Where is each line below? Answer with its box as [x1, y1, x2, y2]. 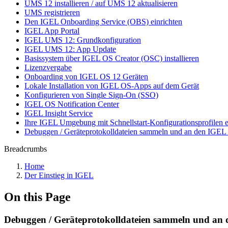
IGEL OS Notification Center [24, 100, 119, 108]
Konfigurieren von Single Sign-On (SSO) [24, 91, 158, 99]
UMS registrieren [24, 8, 80, 17]
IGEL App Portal [24, 26, 79, 35]
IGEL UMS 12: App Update [24, 45, 116, 53]
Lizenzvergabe [24, 63, 72, 72]
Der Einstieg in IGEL [24, 171, 94, 180]
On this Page [4, 190, 71, 204]
